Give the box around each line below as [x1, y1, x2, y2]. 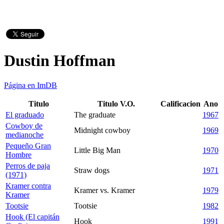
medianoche [5, 130, 43, 139]
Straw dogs [74, 165, 109, 174]
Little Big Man [74, 145, 120, 154]
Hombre [5, 150, 31, 159]
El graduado [5, 110, 44, 119]
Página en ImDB [4, 80, 57, 89]
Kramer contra [5, 181, 51, 190]
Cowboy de [5, 121, 42, 130]
